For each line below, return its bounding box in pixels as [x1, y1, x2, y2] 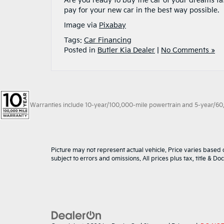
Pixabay [99, 21, 126, 30]
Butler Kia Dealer [97, 46, 155, 55]
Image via [64, 21, 99, 30]
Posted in [64, 46, 97, 55]
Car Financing [84, 36, 131, 45]
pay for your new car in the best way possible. [64, 6, 219, 15]
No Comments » [161, 46, 215, 55]
